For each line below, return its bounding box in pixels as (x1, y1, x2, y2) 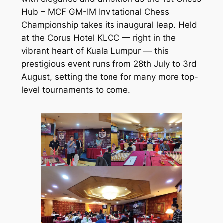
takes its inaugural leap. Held (78, 20, 197, 30)
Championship (21, 20, 78, 30)
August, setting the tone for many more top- (21, 72, 198, 82)
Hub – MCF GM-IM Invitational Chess (21, 7, 169, 17)
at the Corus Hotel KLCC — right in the (21, 33, 176, 43)
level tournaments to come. (21, 85, 130, 95)
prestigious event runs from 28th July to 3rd (21, 59, 197, 69)
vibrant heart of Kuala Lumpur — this (21, 46, 169, 56)
